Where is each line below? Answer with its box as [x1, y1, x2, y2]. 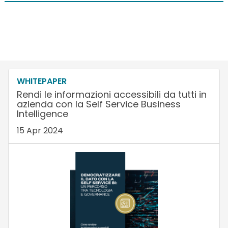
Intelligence [16, 107, 68, 120]
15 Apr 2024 [16, 124, 63, 136]
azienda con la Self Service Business [16, 97, 181, 110]
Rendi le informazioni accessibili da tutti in [16, 88, 207, 101]
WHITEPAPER [16, 75, 67, 87]
